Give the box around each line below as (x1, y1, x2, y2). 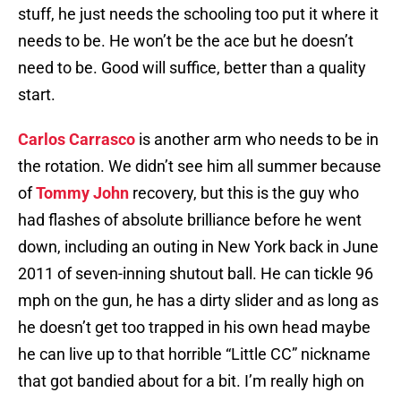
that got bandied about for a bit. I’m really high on (18, 371, 364, 391)
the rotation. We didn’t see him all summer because (18, 157, 381, 176)
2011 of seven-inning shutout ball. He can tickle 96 (18, 264, 373, 284)
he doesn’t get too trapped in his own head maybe (18, 318, 371, 337)
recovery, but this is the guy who (129, 183, 359, 203)
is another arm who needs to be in (135, 130, 379, 149)
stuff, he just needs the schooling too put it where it (18, 4, 379, 24)
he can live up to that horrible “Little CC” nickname (18, 345, 371, 364)
